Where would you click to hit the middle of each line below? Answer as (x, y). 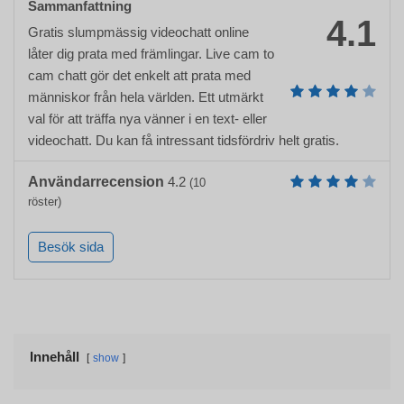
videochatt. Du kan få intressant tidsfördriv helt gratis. (184, 141)
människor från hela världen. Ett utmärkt (146, 97)
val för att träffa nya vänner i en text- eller (147, 119)
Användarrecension (96, 182)
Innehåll (55, 357)
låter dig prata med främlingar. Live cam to (151, 54)
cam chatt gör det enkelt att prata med (139, 76)
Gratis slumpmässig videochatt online (138, 32)
